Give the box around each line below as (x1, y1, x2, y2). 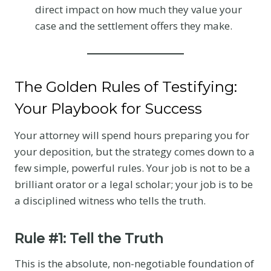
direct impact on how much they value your (35, 2, 242, 16)
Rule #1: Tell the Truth (15, 230, 163, 247)
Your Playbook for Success (15, 99, 202, 117)
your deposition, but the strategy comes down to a (15, 144, 255, 158)
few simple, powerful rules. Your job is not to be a (15, 160, 250, 175)
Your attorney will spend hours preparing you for (15, 128, 249, 142)
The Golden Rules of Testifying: (15, 77, 237, 96)
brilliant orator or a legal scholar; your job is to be (15, 177, 253, 191)
